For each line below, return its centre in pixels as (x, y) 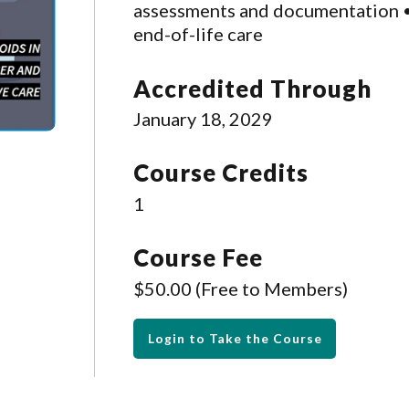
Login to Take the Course (235, 339)
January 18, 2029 (203, 119)
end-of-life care (198, 34)
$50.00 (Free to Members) (240, 288)
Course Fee (198, 258)
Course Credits (220, 173)
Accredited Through (252, 88)
